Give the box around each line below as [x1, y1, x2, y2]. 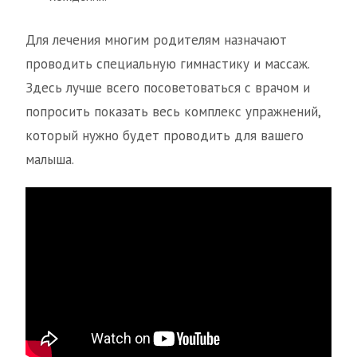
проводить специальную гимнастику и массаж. [25, 55, 309, 73]
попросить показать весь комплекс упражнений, [25, 103, 320, 120]
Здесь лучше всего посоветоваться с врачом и [25, 79, 310, 96]
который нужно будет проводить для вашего [25, 127, 304, 144]
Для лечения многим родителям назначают [25, 31, 287, 49]
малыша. [25, 151, 74, 168]
